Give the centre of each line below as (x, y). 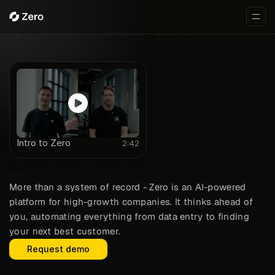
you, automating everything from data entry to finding (129, 216)
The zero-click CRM (103, 175)
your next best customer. (65, 231)
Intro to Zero (44, 143)
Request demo (58, 249)
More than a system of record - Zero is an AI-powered (128, 187)
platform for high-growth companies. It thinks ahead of (131, 202)
